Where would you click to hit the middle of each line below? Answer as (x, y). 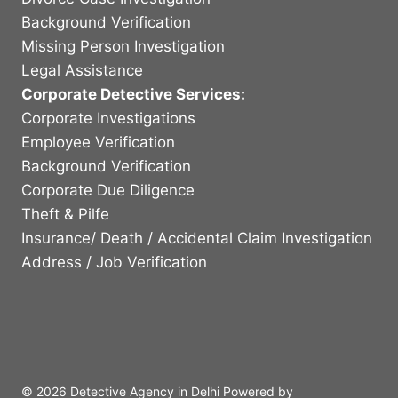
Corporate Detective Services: (133, 94)
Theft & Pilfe (65, 214)
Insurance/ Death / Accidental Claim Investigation (197, 238)
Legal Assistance (82, 70)
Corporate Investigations (108, 118)
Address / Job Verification (114, 262)
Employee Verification (98, 142)
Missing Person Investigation (123, 46)
